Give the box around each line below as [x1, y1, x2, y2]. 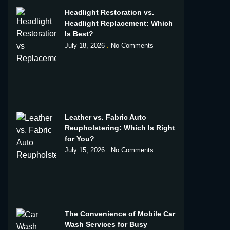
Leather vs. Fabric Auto [64, 112, 146, 121]
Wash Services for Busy [64, 220, 147, 228]
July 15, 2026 [64, 146, 107, 154]
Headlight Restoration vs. [64, 8, 154, 16]
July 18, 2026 [64, 42, 107, 49]
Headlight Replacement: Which [64, 19, 173, 27]
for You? [64, 134, 94, 143]
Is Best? [64, 30, 93, 38]
